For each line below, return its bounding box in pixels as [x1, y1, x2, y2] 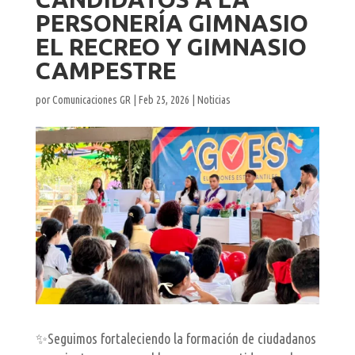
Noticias [197, 94, 231, 107]
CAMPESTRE [35, 57, 177, 85]
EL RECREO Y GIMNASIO [35, 33, 307, 61]
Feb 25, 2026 [138, 94, 189, 107]
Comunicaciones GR [52, 94, 131, 107]
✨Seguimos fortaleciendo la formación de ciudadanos [35, 330, 316, 347]
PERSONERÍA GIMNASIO [35, 10, 308, 37]
